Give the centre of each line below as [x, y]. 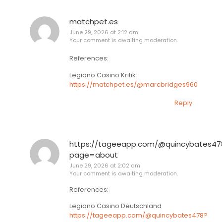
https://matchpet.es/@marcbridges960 [134, 84]
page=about [94, 155]
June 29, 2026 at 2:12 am [104, 32]
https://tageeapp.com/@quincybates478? [139, 215]
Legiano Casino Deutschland [115, 206]
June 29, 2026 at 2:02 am [105, 166]
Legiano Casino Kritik [103, 75]
